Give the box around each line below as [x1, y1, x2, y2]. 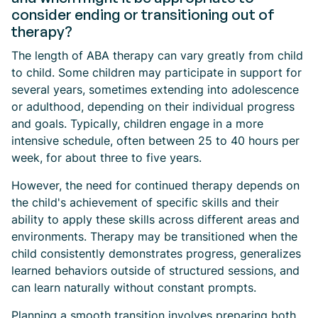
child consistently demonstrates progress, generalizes [11, 246, 301, 261]
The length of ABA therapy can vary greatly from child [11, 48, 303, 62]
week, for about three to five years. [11, 150, 202, 165]
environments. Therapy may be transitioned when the [11, 229, 297, 243]
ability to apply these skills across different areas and [11, 212, 300, 226]
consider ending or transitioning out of [11, 5, 275, 23]
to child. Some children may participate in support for [11, 65, 302, 79]
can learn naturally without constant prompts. [11, 280, 256, 295]
